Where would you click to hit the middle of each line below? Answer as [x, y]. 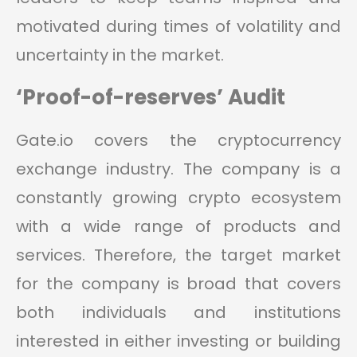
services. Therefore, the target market [178, 255]
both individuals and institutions [178, 313]
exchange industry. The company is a [178, 169]
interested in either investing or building [178, 341]
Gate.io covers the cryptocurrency [178, 141]
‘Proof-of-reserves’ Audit [151, 98]
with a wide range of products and [178, 227]
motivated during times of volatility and [178, 27]
